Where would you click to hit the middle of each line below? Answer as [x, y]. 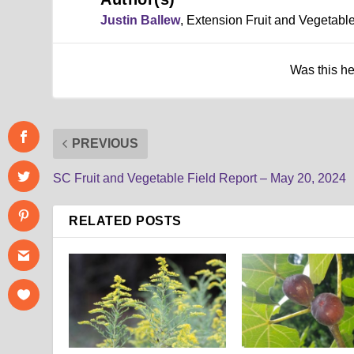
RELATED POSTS [125, 220]
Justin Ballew [141, 20]
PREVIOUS [105, 143]
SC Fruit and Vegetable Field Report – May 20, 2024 [200, 178]
